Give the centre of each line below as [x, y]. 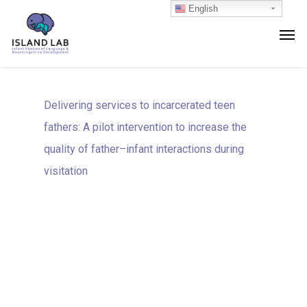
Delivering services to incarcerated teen [139, 105]
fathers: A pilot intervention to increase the [145, 127]
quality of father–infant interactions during [144, 149]
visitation [66, 171]
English [202, 9]
